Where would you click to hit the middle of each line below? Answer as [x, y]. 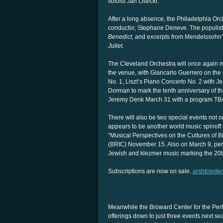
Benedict [120, 37]
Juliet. [116, 46]
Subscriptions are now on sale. [150, 171]
